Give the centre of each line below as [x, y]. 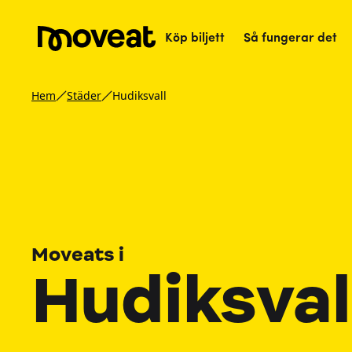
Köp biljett [195, 39]
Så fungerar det [290, 39]
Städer [84, 95]
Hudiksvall [139, 95]
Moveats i [78, 255]
